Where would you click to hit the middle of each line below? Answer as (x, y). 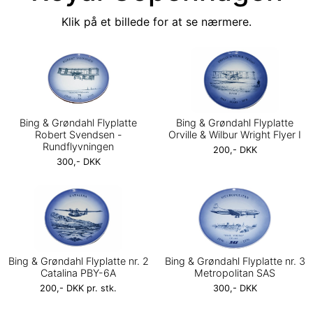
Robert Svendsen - (78, 134)
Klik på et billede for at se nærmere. (156, 22)
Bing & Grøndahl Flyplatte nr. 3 (235, 261)
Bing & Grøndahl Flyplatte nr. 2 (78, 261)
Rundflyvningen (78, 146)
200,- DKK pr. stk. (78, 289)
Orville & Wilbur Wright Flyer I (235, 134)
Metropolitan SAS (235, 273)
